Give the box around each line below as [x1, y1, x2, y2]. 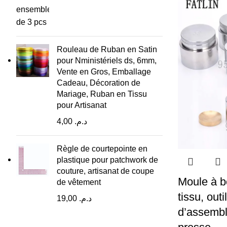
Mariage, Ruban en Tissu [57, 90, 147, 98]
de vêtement [57, 178, 101, 186]
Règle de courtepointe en [57, 144, 147, 153]
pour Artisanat [57, 101, 106, 109]
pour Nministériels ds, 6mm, [57, 56, 157, 65]
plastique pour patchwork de [57, 156, 158, 164]
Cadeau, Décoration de [57, 79, 140, 87]
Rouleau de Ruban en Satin [57, 45, 157, 54]
